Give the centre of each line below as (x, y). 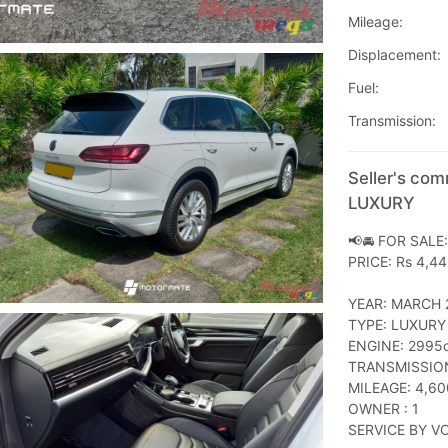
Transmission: (391, 121)
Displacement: (394, 55)
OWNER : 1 (383, 409)
